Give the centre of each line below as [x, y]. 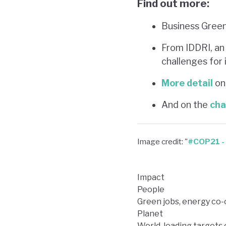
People [151, 189]
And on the [186, 104]
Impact [151, 177]
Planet [150, 213]
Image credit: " [162, 141]
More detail [187, 83]
